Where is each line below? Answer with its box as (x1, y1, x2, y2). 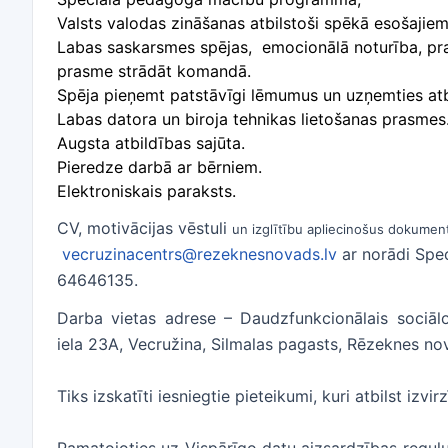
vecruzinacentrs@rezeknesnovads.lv (62, 244, 337, 264)
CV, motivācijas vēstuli (57, 218, 232, 238)
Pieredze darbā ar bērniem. (57, 157, 262, 177)
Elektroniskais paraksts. (57, 181, 236, 201)
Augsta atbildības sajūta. (57, 133, 245, 153)
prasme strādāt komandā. (57, 61, 251, 81)
